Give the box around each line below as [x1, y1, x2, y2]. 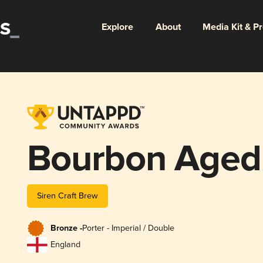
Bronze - [50, 223, 82, 234]
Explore [101, 21, 133, 33]
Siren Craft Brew [36, 190, 98, 201]
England [50, 240, 80, 250]
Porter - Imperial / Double [82, 223, 174, 234]
